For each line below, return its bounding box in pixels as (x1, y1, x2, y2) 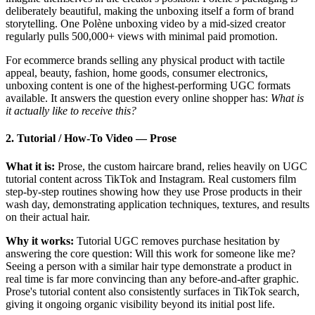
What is (271, 92, 304, 105)
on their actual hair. (6, 210, 90, 223)
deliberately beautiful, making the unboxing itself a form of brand (6, 5, 294, 18)
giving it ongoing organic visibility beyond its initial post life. (6, 297, 275, 310)
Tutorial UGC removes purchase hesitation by (74, 234, 280, 247)
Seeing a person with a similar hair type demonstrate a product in (6, 259, 292, 272)
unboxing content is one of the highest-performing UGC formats (6, 79, 290, 92)
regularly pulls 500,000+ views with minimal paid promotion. (6, 30, 278, 43)
